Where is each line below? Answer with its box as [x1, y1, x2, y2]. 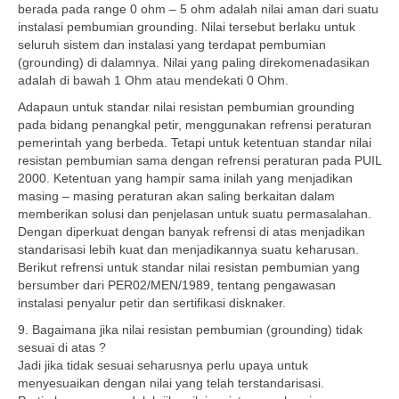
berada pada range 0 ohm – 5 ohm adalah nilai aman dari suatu [18, 2, 379, 16]
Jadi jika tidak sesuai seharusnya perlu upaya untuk [18, 358, 308, 372]
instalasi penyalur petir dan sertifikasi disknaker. [18, 296, 286, 310]
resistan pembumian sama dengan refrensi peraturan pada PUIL [18, 153, 381, 167]
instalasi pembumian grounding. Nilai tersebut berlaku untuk [18, 20, 355, 34]
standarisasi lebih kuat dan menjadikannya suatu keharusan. [18, 242, 359, 256]
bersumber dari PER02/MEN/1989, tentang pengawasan [18, 278, 336, 292]
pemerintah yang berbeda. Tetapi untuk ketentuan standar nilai [18, 135, 371, 150]
